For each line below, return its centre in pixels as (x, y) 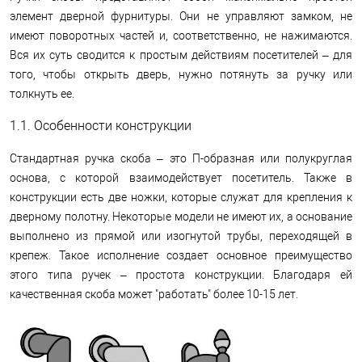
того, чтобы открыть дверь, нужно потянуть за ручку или (181, 74)
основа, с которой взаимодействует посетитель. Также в (181, 177)
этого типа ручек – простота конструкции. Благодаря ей (181, 274)
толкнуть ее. (42, 93)
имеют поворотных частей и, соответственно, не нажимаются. (181, 35)
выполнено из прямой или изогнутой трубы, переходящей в (181, 236)
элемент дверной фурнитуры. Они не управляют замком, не (181, 16)
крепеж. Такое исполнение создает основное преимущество (181, 255)
